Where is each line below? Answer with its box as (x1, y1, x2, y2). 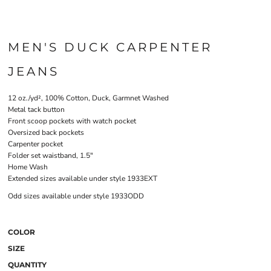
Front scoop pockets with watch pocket (8, 116, 136, 126)
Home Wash (8, 162, 48, 172)
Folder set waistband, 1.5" (8, 151, 93, 160)
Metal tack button (8, 105, 65, 114)
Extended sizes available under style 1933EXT (8, 174, 157, 183)
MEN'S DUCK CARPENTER (8, 40, 212, 54)
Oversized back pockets (8, 128, 84, 137)
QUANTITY (8, 260, 47, 269)
